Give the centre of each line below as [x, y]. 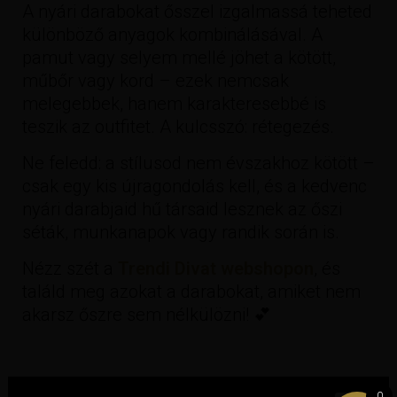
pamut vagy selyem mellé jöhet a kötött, [179, 57]
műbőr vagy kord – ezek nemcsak [156, 80]
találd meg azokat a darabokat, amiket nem [191, 291]
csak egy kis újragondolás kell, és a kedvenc [195, 186]
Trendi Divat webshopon [216, 268]
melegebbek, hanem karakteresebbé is [174, 103]
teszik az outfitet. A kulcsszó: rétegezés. [178, 126]
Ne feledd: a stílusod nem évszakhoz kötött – [198, 163]
